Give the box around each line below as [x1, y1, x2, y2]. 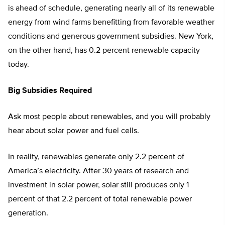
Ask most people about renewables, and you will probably [8, 113, 210, 122]
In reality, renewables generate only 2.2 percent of [8, 153, 184, 162]
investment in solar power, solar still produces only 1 [8, 181, 189, 190]
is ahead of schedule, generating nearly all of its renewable [8, 5, 214, 13]
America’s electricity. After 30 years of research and [8, 167, 189, 176]
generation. [8, 209, 48, 218]
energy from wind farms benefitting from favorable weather [8, 19, 214, 27]
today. [8, 61, 29, 69]
